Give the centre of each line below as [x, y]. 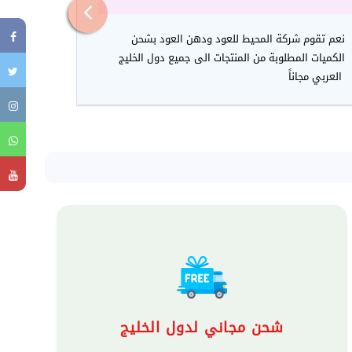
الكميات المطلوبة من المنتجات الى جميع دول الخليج [232, 57]
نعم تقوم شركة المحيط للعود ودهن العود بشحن [238, 38]
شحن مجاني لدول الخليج [202, 327]
